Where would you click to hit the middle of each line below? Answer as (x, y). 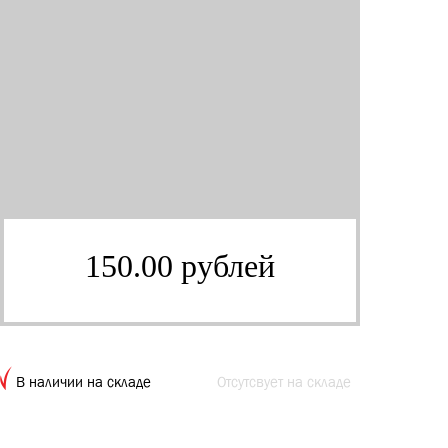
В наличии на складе (83, 382)
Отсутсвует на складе (284, 382)
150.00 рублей (180, 266)
